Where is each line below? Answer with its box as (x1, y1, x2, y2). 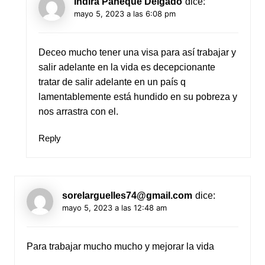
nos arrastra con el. (38, 106, 118, 117)
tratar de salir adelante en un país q (38, 76, 186, 87)
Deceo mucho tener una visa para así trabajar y (38, 47, 236, 57)
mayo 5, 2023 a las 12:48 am (62, 202, 167, 212)
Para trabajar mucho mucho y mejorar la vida (26, 241, 214, 251)
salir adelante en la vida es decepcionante (38, 62, 215, 72)
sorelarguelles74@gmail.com (62, 190, 192, 201)
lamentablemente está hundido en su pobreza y (38, 91, 237, 102)
